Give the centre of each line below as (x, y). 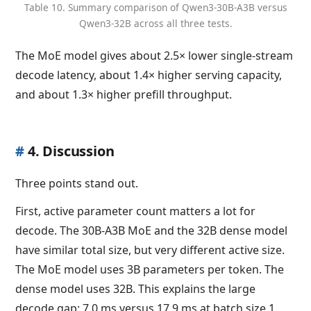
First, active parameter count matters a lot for (136, 211)
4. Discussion (71, 151)
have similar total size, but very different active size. (150, 250)
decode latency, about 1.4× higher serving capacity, (149, 75)
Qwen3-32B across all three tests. (155, 24)
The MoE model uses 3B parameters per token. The (150, 269)
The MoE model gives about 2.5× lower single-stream (154, 55)
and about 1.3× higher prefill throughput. (124, 94)
